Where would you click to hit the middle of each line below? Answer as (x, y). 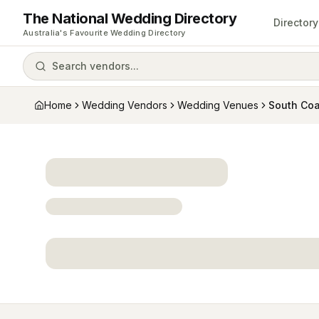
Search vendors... (95, 66)
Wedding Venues (218, 105)
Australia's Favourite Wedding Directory (104, 32)
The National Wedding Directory (130, 18)
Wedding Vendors (125, 105)
